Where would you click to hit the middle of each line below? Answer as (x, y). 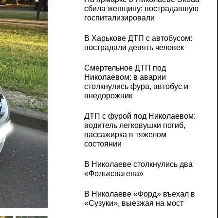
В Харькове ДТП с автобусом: (138, 38)
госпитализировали (119, 18)
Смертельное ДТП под (125, 68)
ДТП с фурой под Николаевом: (140, 116)
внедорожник (108, 96)
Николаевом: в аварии (125, 77)
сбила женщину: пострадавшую (141, 9)
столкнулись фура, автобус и (136, 87)
